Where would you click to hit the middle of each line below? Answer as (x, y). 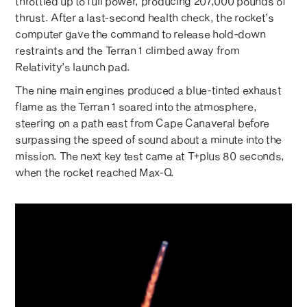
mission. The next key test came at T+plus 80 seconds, (150, 156)
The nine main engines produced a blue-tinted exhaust (148, 90)
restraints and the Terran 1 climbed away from (127, 50)
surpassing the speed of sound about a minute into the (149, 139)
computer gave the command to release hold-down (140, 34)
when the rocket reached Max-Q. (95, 172)
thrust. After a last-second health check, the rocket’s (145, 17)
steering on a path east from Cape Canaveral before (142, 123)
